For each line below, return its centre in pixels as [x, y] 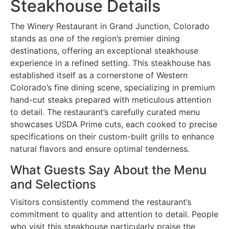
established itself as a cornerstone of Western [99, 75]
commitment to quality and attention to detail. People [114, 214]
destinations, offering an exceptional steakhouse [104, 50]
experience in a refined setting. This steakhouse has [110, 63]
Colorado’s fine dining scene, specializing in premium [113, 87]
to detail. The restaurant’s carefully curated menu [105, 112]
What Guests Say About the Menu [108, 170]
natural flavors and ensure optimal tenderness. [100, 148]
